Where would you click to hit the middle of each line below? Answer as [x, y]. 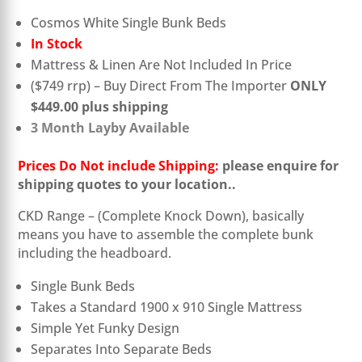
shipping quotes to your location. [125, 185]
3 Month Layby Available [110, 128]
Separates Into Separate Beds [122, 349]
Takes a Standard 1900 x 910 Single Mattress [167, 307]
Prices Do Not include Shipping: [119, 166]
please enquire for [279, 166]
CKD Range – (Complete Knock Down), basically [161, 216]
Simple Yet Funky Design [105, 328]
